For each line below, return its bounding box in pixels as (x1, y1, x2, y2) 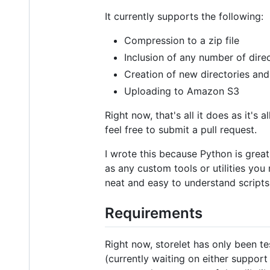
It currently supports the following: (105, 10, 263, 22)
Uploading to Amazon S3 (124, 84, 239, 97)
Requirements (105, 204, 202, 222)
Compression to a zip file (124, 34, 239, 46)
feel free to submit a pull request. (105, 123, 257, 136)
